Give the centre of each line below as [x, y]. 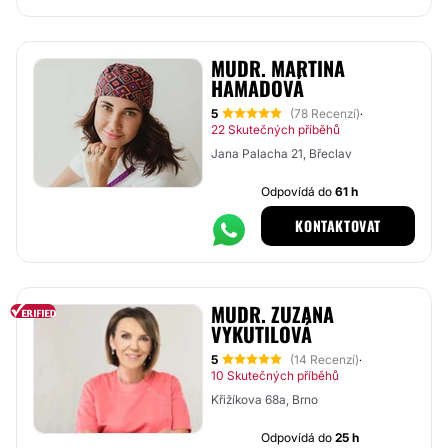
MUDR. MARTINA [278, 68]
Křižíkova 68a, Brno [264, 399]
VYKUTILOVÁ [261, 334]
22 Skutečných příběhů [275, 129]
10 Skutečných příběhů [275, 375]
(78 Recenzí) [325, 113]
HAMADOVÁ [257, 88]
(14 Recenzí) [324, 359]
